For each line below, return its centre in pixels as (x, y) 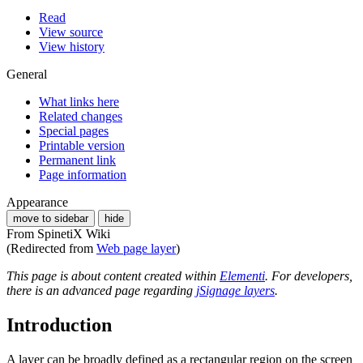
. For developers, (309, 275)
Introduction (59, 325)
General (27, 74)
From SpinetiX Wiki (58, 233)
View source (71, 32)
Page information (83, 174)
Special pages (74, 130)
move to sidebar (51, 218)
